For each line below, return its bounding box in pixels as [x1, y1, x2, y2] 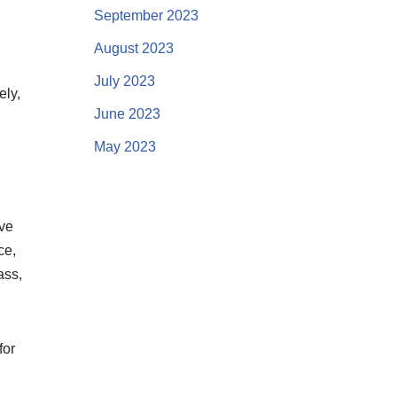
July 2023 [93, 74, 155, 89]
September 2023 [93, 8, 198, 23]
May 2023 [93, 139, 156, 154]
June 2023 [93, 106, 160, 121]
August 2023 [93, 41, 174, 56]
